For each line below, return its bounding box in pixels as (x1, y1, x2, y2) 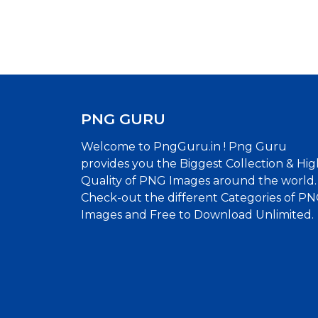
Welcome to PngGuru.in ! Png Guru (81, 139, 287, 153)
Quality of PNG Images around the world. (81, 173, 317, 187)
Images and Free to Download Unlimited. (81, 207, 314, 221)
